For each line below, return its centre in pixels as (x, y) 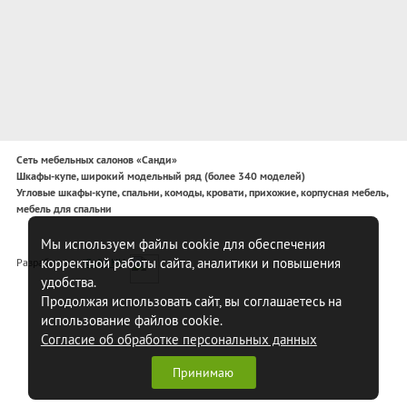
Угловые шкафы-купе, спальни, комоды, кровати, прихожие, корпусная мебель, (202, 192)
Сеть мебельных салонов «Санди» (96, 159)
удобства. (68, 282)
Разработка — (48, 262)
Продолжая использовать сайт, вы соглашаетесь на (191, 301)
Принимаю (203, 372)
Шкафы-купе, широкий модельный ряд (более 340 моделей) (160, 176)
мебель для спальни (64, 208)
